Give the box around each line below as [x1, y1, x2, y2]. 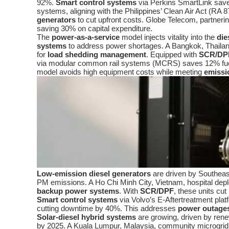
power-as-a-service [52, 33, 120, 42]
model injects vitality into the [120, 33, 217, 42]
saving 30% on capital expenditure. [37, 24, 152, 33]
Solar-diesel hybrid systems [37, 213, 136, 222]
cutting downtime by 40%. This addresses [37, 204, 178, 213]
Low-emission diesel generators [37, 169, 151, 178]
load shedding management [48, 50, 146, 59]
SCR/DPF [140, 187, 174, 196]
